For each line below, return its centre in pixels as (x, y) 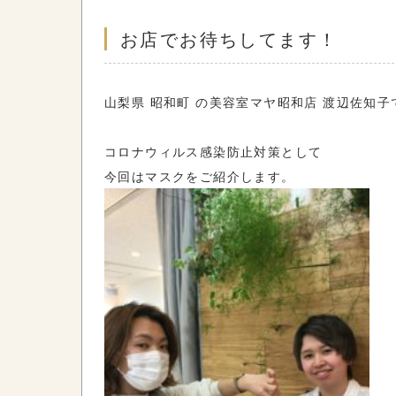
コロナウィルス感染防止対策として (213, 151)
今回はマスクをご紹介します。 (200, 176)
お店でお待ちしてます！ (229, 38)
